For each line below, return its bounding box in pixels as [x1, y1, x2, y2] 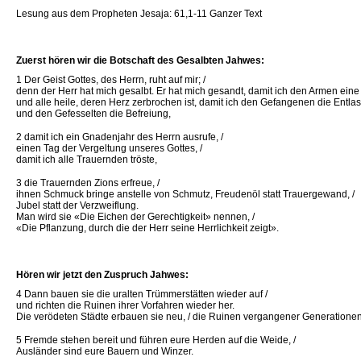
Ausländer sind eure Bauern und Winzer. [16, 346, 193, 357]
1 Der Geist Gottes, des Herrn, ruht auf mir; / [16, 74, 205, 85]
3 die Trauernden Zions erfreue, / [16, 177, 160, 189]
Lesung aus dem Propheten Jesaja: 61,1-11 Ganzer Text [16, 8, 262, 19]
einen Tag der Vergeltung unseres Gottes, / [16, 143, 202, 154]
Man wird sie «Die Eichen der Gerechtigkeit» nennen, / [16, 211, 255, 222]
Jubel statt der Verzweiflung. [16, 200, 139, 211]
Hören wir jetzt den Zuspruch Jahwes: [16, 269, 189, 280]
